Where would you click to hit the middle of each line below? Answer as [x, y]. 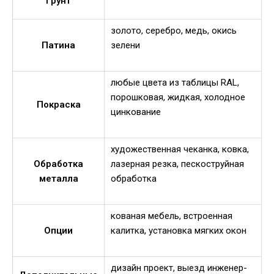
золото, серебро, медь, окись [174, 31]
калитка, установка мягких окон [179, 231]
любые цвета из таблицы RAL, [175, 83]
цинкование [136, 112]
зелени [125, 46]
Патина [58, 46]
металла [58, 179]
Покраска [58, 105]
